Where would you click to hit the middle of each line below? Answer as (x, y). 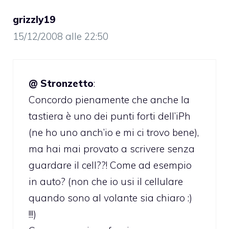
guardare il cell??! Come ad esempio (110, 165)
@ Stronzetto (61, 84)
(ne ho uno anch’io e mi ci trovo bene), (114, 133)
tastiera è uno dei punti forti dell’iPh (110, 116)
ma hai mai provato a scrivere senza (112, 149)
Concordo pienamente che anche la (109, 100)
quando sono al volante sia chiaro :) (110, 198)
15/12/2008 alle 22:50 (61, 36)
